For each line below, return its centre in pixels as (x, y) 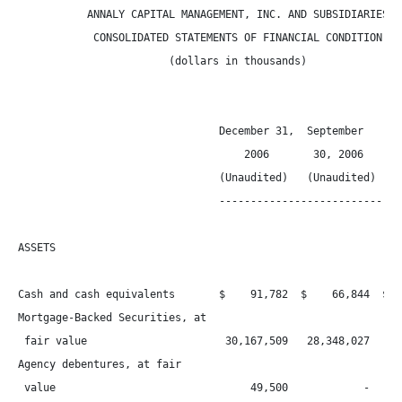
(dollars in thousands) (162, 61)
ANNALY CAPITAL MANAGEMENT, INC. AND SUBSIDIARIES (203, 14)
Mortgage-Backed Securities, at (112, 318)
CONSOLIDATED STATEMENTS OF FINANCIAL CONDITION (200, 38)
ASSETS (37, 248)
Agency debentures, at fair (100, 364)
